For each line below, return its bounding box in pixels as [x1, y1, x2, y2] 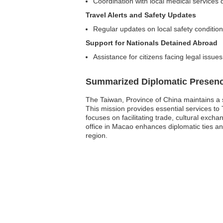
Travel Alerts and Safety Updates [86, 11, 196, 19]
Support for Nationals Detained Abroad [86, 39, 218, 47]
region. [86, 131, 108, 139]
